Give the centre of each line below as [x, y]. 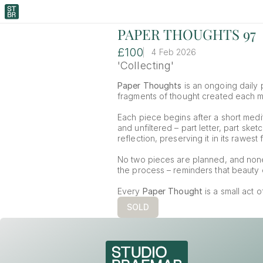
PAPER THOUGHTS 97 [187, 34]
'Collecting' [146, 65]
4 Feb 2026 [174, 52]
